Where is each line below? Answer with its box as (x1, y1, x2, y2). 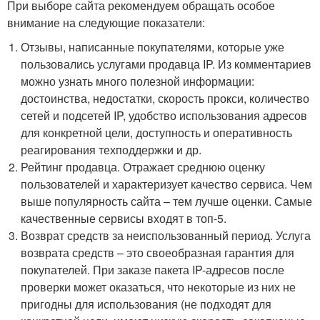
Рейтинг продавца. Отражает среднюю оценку (21, 159, 266, 176)
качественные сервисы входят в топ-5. (21, 210, 227, 227)
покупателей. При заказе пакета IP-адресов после (21, 261, 285, 279)
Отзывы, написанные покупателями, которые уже (21, 39, 285, 56)
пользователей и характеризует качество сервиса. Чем (21, 176, 313, 193)
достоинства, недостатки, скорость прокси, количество (21, 90, 310, 107)
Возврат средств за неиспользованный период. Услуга (21, 227, 311, 244)
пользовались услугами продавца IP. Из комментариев (21, 56, 312, 73)
